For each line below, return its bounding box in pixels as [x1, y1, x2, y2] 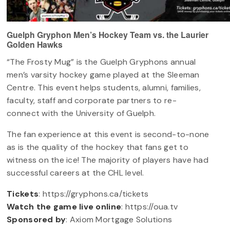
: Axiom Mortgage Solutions [66, 214, 172, 225]
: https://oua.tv [121, 201, 178, 213]
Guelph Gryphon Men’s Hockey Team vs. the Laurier [7, 29, 209, 41]
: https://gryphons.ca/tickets [39, 188, 149, 200]
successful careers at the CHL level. [7, 167, 144, 179]
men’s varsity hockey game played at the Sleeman [7, 69, 200, 81]
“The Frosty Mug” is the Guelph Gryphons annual [7, 56, 196, 68]
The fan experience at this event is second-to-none [7, 129, 209, 140]
